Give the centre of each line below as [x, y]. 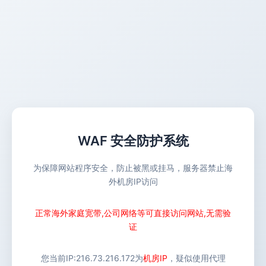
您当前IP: [58, 258]
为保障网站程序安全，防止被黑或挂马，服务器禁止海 [133, 168]
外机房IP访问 [133, 181]
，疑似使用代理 [196, 258]
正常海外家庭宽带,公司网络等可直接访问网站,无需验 [133, 213]
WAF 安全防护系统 [133, 141]
